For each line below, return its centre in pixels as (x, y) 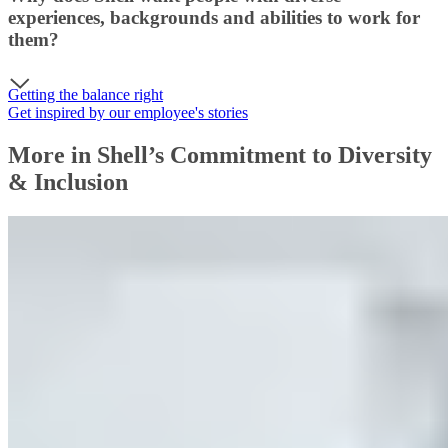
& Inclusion (68, 182)
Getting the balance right (85, 95)
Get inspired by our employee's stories (128, 113)
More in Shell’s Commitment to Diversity (220, 155)
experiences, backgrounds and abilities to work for (214, 18)
